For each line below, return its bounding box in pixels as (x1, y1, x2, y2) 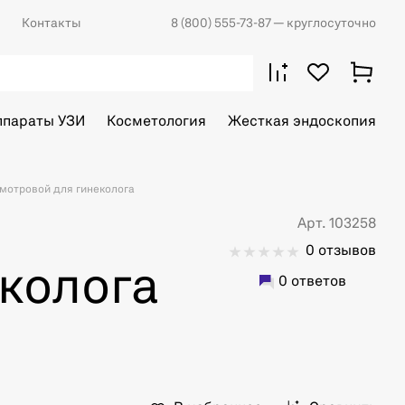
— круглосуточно (273, 17, 376, 30)
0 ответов (278, 275, 346, 289)
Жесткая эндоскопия (228, 115, 376, 129)
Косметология (107, 115, 206, 129)
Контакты (22, 17, 81, 30)
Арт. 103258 (297, 217, 376, 231)
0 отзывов (306, 244, 376, 259)
